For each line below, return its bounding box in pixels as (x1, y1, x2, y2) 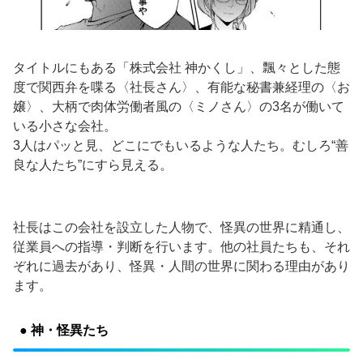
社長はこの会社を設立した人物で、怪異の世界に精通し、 (13, 220, 350, 234)
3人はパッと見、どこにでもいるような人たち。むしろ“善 (13, 138, 348, 152)
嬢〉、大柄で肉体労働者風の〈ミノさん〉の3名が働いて (13, 99, 344, 113)
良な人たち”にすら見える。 (13, 157, 173, 172)
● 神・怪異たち (19, 323, 109, 338)
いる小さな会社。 (13, 118, 117, 133)
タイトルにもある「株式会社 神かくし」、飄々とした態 (13, 60, 340, 75)
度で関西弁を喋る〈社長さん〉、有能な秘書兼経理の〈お (13, 79, 350, 94)
